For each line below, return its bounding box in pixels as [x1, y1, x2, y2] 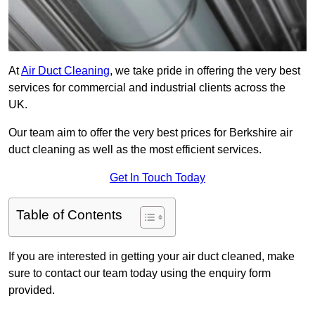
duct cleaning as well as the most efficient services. [8, 143, 262, 156]
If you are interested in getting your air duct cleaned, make [8, 250, 295, 263]
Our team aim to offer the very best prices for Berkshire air [8, 127, 292, 139]
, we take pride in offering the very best [110, 65, 300, 77]
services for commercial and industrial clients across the [8, 82, 285, 94]
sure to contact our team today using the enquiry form [8, 267, 271, 280]
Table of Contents [16, 207, 122, 223]
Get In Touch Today [110, 172, 205, 184]
